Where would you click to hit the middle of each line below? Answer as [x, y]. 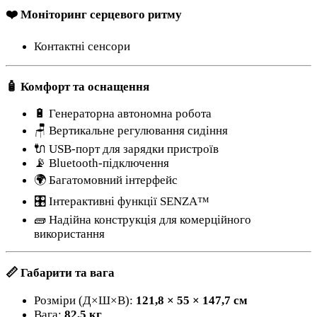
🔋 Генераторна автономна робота [123, 114]
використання [69, 234]
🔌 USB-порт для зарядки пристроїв [126, 149]
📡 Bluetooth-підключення [102, 163]
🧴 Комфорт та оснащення [77, 86]
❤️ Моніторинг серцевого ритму [94, 15]
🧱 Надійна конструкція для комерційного [143, 220]
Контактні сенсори [82, 46]
